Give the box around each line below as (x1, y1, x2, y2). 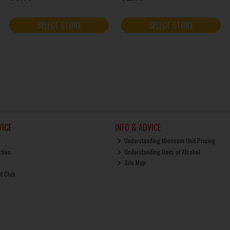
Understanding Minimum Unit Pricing (123, 136, 216, 145)
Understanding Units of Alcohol (123, 147, 201, 156)
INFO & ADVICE (114, 121, 161, 134)
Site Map (123, 158, 146, 167)
